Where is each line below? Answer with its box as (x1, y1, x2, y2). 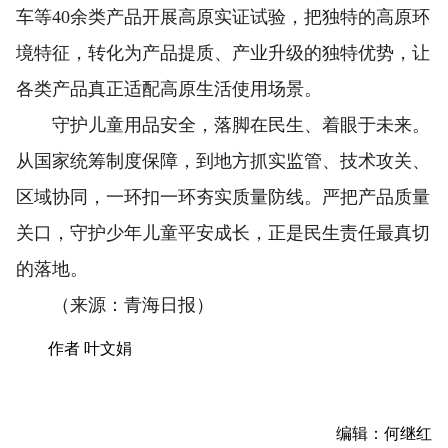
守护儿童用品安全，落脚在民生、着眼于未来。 (16, 115, 430, 135)
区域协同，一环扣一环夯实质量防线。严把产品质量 (16, 187, 430, 207)
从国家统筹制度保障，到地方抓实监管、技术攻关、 (16, 151, 430, 171)
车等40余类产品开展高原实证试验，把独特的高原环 (16, 7, 430, 27)
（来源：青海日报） (16, 295, 214, 315)
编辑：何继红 (336, 425, 432, 442)
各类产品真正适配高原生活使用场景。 (16, 79, 322, 99)
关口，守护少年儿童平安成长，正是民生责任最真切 (16, 223, 430, 243)
